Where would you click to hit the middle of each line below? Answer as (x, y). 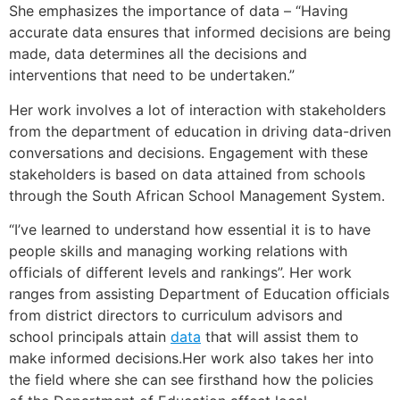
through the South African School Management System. (197, 195)
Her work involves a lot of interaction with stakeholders (197, 109)
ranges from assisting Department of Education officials (199, 293)
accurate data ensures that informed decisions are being (200, 33)
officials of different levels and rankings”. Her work (180, 272)
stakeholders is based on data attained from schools (187, 174)
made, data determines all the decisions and (158, 54)
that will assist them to (280, 336)
